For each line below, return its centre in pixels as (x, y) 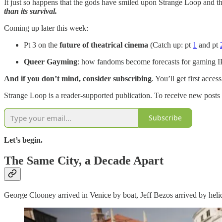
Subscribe (165, 118)
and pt (208, 45)
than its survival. (30, 11)
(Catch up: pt (170, 45)
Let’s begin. (23, 140)
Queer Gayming (51, 61)
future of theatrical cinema (104, 45)
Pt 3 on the (42, 45)
